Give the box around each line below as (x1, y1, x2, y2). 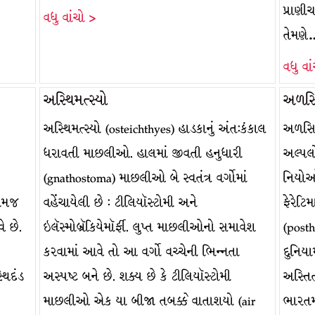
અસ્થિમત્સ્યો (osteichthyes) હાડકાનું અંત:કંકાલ (43, 120, 266, 139)
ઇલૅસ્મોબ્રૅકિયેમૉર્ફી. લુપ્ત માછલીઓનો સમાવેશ (43, 218, 256, 237)
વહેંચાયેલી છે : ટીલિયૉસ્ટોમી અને (43, 193, 198, 212)
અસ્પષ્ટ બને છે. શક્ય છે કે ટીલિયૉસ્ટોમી (43, 267, 231, 286)
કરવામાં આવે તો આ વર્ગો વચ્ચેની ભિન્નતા (43, 243, 240, 262)
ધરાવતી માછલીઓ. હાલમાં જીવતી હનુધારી (43, 144, 243, 163)
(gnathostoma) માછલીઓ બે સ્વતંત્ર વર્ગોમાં (43, 169, 247, 188)
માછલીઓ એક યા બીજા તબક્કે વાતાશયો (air (43, 292, 255, 311)
